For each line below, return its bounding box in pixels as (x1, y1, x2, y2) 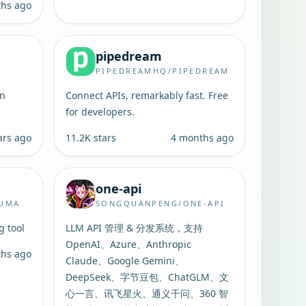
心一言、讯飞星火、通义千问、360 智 (66, 287, 229, 300)
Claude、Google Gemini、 (66, 254, 185, 267)
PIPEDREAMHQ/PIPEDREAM (96, 66, 229, 76)
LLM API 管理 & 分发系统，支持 (66, 221, 204, 234)
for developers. (66, 105, 135, 118)
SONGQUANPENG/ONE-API (96, 198, 225, 208)
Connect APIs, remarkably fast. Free (66, 89, 229, 102)
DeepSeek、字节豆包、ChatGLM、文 (66, 270, 229, 283)
